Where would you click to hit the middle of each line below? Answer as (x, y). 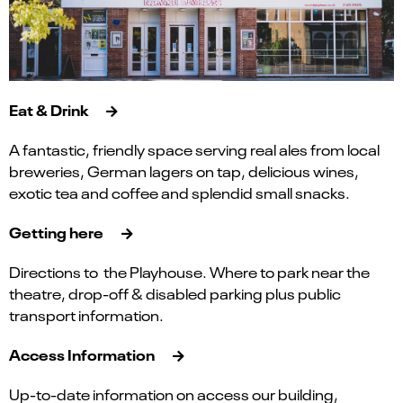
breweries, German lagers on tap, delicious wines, (184, 171)
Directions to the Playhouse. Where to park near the (189, 272)
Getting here (56, 232)
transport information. (86, 315)
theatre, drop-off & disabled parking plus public (175, 294)
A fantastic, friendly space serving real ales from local (194, 150)
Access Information (82, 354)
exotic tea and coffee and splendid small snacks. (179, 193)
